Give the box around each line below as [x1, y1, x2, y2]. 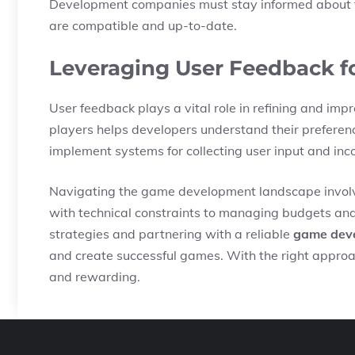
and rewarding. [49, 269, 140, 284]
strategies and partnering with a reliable [49, 226, 293, 242]
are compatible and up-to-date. [49, 17, 237, 33]
